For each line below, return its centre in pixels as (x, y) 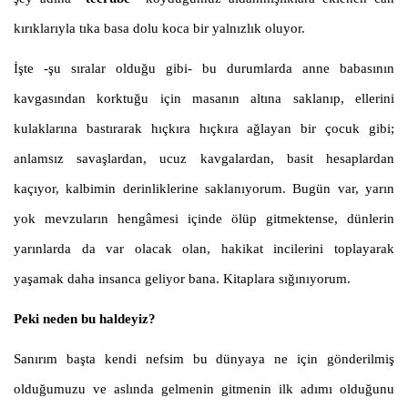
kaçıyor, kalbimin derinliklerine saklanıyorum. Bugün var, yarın (204, 189)
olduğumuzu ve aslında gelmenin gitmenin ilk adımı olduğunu (204, 389)
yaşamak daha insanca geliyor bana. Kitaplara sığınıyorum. (182, 279)
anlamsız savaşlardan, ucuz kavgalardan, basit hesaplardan (204, 159)
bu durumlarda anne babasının (293, 69)
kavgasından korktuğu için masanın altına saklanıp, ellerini (204, 99)
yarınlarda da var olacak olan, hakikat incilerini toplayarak (204, 249)
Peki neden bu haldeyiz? (85, 319)
